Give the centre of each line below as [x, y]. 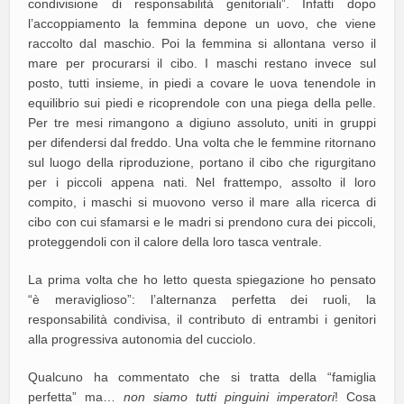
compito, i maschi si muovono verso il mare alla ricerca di [202, 202]
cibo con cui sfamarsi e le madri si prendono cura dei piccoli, [202, 221]
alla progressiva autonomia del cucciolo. [142, 339]
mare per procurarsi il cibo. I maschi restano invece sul [202, 63]
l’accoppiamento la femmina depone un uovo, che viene [202, 23]
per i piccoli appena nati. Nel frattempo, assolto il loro [202, 182]
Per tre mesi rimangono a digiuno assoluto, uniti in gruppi [202, 122]
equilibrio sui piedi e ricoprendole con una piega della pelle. [202, 102]
